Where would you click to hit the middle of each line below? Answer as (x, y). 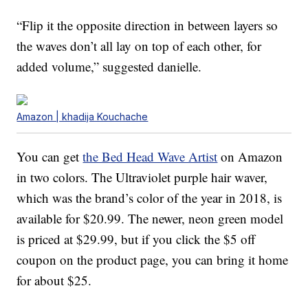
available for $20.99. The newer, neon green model (150, 219)
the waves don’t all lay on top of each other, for (139, 46)
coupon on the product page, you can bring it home (153, 260)
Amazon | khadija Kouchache (82, 117)
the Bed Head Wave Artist (150, 157)
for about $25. (54, 280)
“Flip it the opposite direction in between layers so (147, 25)
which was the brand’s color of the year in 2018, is (150, 198)
